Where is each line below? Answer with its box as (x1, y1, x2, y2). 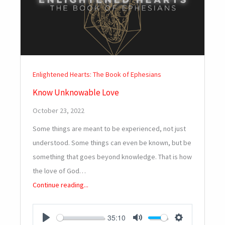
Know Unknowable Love (33, 87, 119, 98)
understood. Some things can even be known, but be (33, 138, 191, 148)
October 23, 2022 (33, 106, 84, 116)
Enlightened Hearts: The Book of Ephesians (33, 70, 161, 79)
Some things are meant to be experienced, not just (33, 124, 186, 134)
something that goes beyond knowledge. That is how (33, 152, 192, 162)
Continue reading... (33, 180, 88, 190)
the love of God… (33, 166, 86, 176)
